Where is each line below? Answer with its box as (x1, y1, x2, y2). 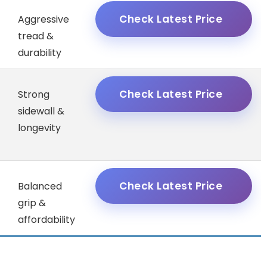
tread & (18, 29, 54, 44)
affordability (18, 213, 75, 227)
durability (18, 46, 61, 60)
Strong (18, 88, 49, 102)
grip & (18, 196, 46, 210)
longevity (18, 121, 61, 135)
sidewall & (18, 104, 64, 119)
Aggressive (18, 13, 69, 27)
